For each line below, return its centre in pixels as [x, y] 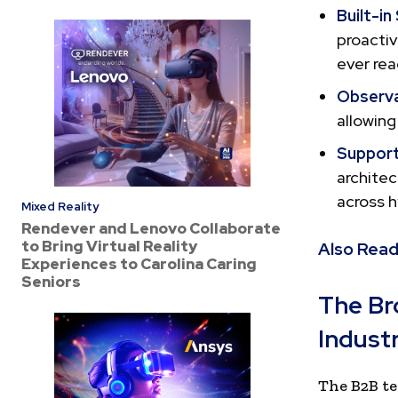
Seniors [51, 281]
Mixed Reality [60, 206]
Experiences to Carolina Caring [139, 263]
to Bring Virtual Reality [109, 246]
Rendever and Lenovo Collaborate [151, 228]
